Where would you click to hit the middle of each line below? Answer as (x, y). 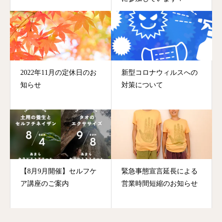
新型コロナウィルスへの (159, 73)
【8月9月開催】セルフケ (58, 171)
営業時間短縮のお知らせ (159, 184)
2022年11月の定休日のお (58, 73)
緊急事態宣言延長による (159, 171)
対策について (142, 85)
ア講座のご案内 (45, 184)
